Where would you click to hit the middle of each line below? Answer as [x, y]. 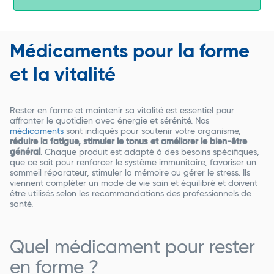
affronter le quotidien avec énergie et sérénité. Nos [109, 121]
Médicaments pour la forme [130, 52]
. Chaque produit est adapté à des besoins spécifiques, [150, 152]
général [25, 152]
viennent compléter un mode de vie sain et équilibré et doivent [134, 183]
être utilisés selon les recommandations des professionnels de [131, 194]
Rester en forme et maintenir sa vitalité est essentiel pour [122, 110]
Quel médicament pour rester [132, 248]
